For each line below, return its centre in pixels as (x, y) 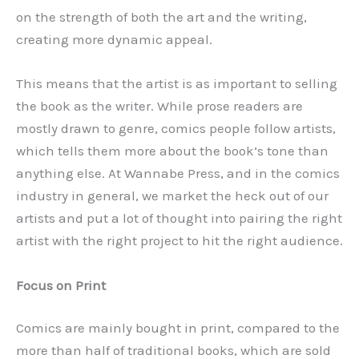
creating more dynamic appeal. (114, 40)
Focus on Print (61, 285)
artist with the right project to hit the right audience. (179, 241)
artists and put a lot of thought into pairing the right (179, 218)
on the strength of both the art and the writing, (161, 17)
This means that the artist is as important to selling (177, 84)
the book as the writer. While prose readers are (159, 106)
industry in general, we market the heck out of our (172, 196)
